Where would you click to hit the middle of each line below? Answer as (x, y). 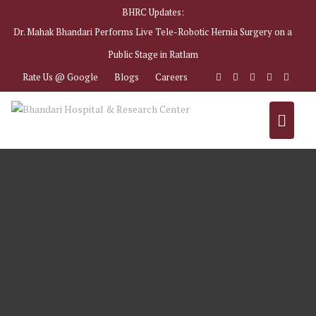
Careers (171, 77)
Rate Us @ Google (60, 77)
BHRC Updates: (153, 12)
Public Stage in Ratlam (153, 54)
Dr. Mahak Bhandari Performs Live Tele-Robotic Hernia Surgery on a (153, 32)
